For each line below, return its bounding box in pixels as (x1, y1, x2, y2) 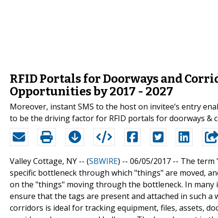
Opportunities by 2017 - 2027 (10, 84, 173, 98)
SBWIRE (89, 155, 118, 166)
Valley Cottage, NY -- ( (10, 155, 89, 166)
